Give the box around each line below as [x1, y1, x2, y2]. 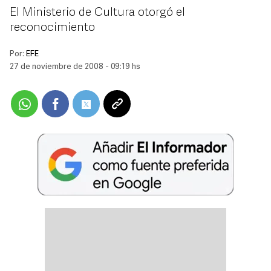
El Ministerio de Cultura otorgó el [10, 7, 185, 19]
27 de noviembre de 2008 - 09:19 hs [10, 63, 140, 71]
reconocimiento [10, 22, 95, 34]
